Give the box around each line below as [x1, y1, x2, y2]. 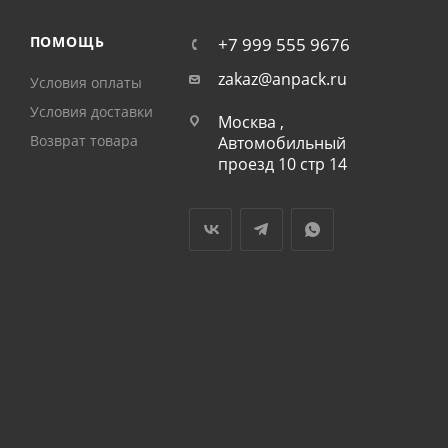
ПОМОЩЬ [29, 32, 105, 51]
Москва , [217, 111, 284, 133]
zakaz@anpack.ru [217, 68, 347, 90]
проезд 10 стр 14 [217, 153, 347, 175]
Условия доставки [29, 102, 153, 121]
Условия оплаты [29, 73, 142, 92]
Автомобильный [217, 132, 346, 154]
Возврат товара [29, 131, 138, 150]
